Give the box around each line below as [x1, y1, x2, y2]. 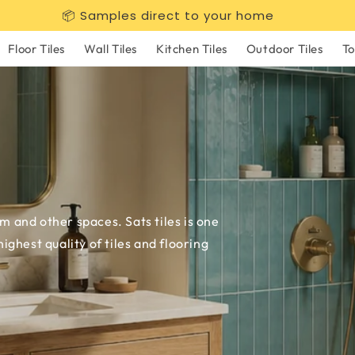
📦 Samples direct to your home [62, 7, 274, 24]
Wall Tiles [83, 40, 137, 56]
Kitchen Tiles [155, 40, 227, 56]
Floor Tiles [8, 40, 65, 56]
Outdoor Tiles [246, 40, 323, 56]
